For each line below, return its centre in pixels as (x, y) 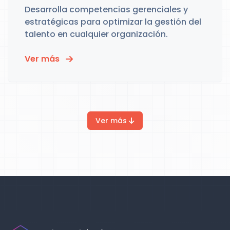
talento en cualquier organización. (96, 34)
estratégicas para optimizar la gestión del (113, 22)
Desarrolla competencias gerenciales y (106, 9)
